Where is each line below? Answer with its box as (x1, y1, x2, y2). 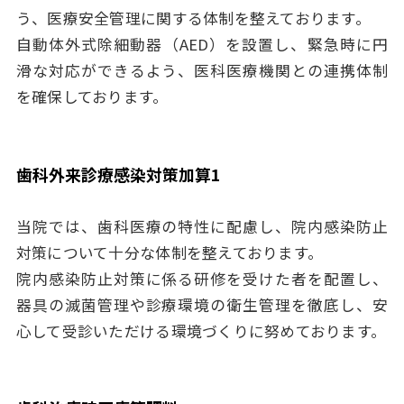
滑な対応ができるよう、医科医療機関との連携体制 (15, 59, 389, 81)
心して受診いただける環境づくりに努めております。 (15, 319, 387, 342)
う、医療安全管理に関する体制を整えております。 (15, 6, 371, 29)
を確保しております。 (15, 85, 169, 107)
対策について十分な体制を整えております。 (15, 241, 324, 263)
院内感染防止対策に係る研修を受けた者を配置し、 (15, 267, 389, 289)
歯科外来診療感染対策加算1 (15, 161, 221, 186)
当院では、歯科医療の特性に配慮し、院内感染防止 (15, 215, 389, 237)
